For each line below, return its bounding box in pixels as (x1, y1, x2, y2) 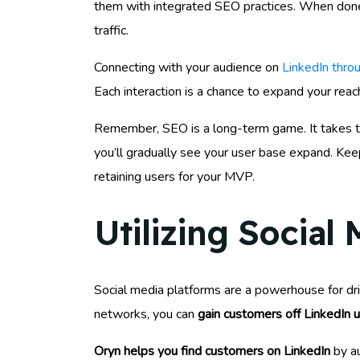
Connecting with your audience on (94, 58, 282, 76)
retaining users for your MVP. (94, 167, 255, 186)
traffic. (94, 21, 129, 39)
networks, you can (94, 305, 198, 323)
